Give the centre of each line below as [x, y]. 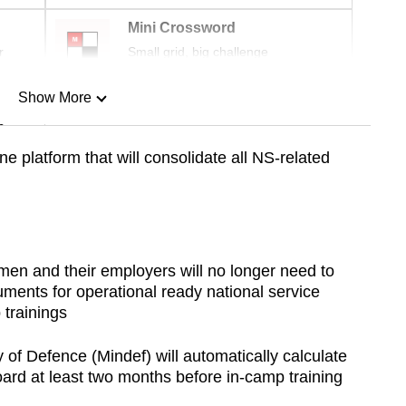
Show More [54, 98]
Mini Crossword [182, 28]
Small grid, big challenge [198, 52]
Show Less [54, 190]
